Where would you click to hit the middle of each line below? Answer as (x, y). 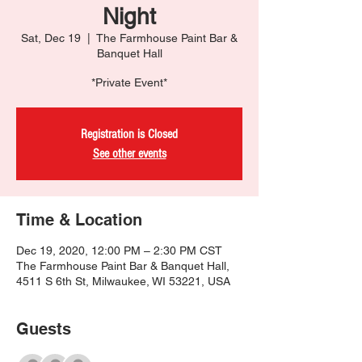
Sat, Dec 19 (51, 38)
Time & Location (79, 220)
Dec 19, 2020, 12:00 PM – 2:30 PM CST (119, 250)
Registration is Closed (129, 134)
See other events (129, 154)
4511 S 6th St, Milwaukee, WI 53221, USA (123, 281)
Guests (44, 329)
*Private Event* (129, 82)
